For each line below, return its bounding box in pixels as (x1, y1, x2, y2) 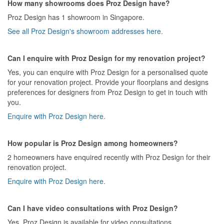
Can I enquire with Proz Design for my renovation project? (7, 52, 205, 63)
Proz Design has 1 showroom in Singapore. (7, 11, 144, 22)
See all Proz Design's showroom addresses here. (7, 25, 163, 36)
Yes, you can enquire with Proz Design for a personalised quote (7, 66, 208, 77)
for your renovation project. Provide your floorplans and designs (7, 76, 208, 87)
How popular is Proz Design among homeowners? (7, 137, 178, 148)
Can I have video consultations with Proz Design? (7, 202, 178, 213)
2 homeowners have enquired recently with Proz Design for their (7, 151, 210, 162)
